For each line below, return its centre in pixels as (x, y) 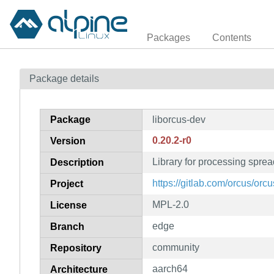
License (68, 205)
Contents (232, 37)
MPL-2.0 (171, 204)
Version (68, 141)
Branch (67, 226)
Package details (64, 78)
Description (77, 162)
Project (67, 183)
